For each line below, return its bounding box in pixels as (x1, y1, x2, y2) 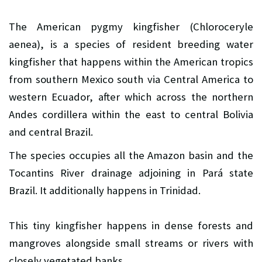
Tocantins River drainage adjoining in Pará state (9, 166, 253, 180)
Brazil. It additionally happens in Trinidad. (9, 184, 201, 198)
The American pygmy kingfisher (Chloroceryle (9, 20, 253, 34)
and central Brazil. (9, 125, 93, 139)
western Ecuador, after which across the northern (9, 90, 253, 104)
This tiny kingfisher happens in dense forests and (9, 219, 253, 233)
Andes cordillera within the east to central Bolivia (9, 108, 253, 122)
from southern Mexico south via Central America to (9, 73, 253, 87)
